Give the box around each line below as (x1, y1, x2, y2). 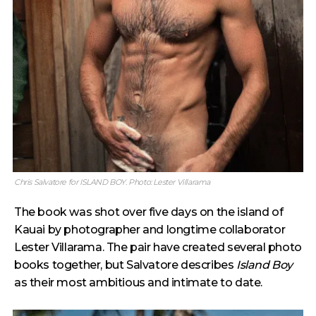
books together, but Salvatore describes (14, 258, 237, 272)
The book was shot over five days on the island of (14, 205, 284, 219)
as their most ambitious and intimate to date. (14, 276, 263, 289)
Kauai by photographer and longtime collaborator (14, 223, 286, 236)
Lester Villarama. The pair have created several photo (14, 241, 302, 254)
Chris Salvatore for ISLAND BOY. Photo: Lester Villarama (14, 177, 210, 187)
